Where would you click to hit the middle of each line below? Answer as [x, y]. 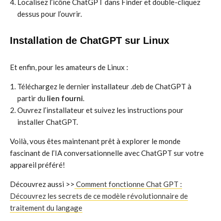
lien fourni [65, 98]
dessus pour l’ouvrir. [50, 14]
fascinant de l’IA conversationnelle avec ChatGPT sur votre [107, 153]
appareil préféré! [37, 165]
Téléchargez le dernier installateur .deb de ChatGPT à [104, 86]
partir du [32, 98]
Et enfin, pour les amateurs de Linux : [69, 67]
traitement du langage [46, 207]
